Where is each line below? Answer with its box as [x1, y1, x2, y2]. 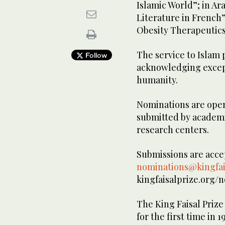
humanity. [137, 74, 178, 86]
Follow [83, 51, 107, 59]
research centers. [137, 124, 209, 136]
